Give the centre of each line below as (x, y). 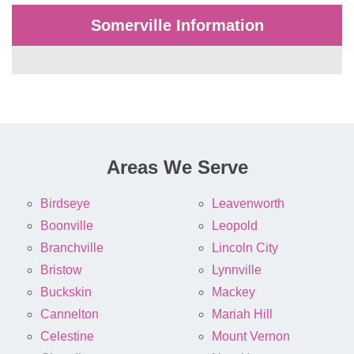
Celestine (67, 337)
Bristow (61, 270)
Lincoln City (245, 248)
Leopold (235, 226)
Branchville (72, 248)
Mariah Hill (242, 314)
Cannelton (70, 314)
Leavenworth (248, 204)
